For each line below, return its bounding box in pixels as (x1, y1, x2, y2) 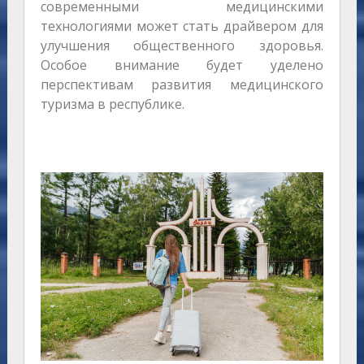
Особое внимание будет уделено (40, 56, 324, 75)
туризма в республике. (40, 95, 184, 114)
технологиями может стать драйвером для (40, 17, 324, 36)
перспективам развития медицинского (40, 76, 324, 94)
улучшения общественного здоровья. (40, 37, 324, 55)
